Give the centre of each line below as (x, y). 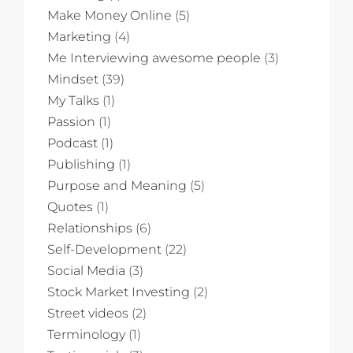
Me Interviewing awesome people (154, 58)
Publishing (81, 164)
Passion (71, 121)
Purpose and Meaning (117, 185)
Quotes (70, 206)
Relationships (90, 228)
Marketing (79, 36)
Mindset (73, 79)
